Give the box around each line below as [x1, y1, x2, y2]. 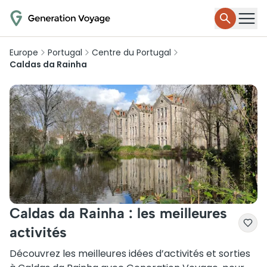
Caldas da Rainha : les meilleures [10, 204, 227, 222]
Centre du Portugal [92, 46, 171, 58]
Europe [10, 46, 38, 58]
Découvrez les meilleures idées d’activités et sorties [10, 247, 250, 260]
